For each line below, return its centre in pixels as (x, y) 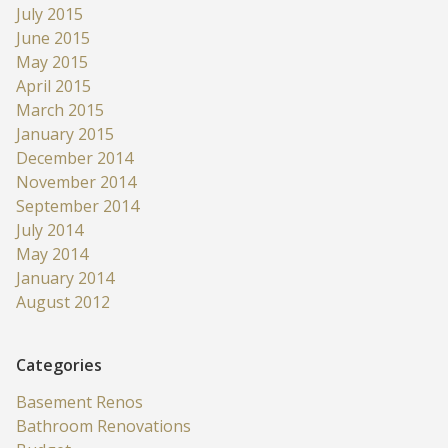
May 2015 (52, 61)
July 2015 (49, 13)
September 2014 (77, 205)
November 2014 (76, 181)
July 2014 (49, 229)
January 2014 (65, 277)
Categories (59, 364)
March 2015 (60, 109)
